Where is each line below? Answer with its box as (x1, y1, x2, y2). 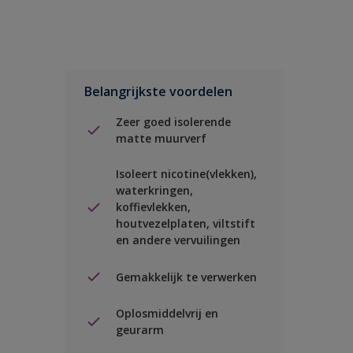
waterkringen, (116, 183, 193, 198)
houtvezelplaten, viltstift (116, 216, 255, 231)
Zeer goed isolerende (116, 114, 231, 129)
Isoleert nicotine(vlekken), (116, 166, 257, 181)
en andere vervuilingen (116, 232, 240, 247)
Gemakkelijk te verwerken (116, 269, 257, 284)
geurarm (116, 322, 164, 337)
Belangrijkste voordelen (84, 83, 232, 100)
